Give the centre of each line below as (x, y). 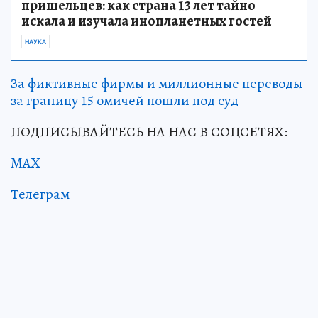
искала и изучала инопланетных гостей (147, 21)
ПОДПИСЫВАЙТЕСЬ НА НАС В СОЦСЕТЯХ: (149, 131)
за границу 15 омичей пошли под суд (125, 100)
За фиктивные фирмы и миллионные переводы (157, 83)
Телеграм (40, 194)
